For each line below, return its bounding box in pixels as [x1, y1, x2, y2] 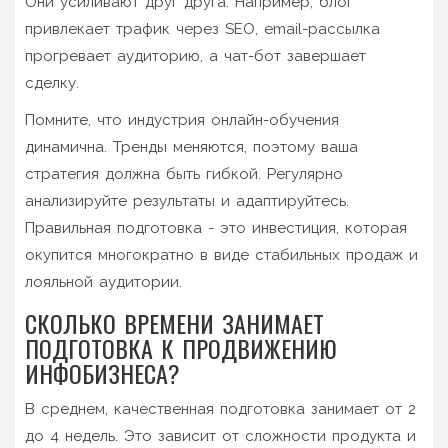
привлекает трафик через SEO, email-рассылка [25, 19, 380, 38]
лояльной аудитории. [25, 272, 182, 291]
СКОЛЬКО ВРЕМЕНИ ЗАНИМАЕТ [25, 304, 324, 341]
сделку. [25, 73, 79, 92]
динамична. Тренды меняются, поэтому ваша [25, 137, 358, 156]
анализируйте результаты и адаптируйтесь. [25, 191, 349, 210]
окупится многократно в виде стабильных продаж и [25, 245, 418, 264]
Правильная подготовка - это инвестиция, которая [25, 218, 407, 237]
